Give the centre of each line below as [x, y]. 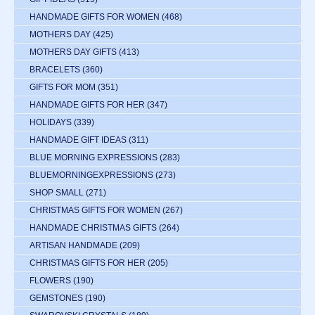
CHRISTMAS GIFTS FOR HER [88, 263]
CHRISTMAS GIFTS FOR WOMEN [95, 210]
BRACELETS [55, 69]
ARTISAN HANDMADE [73, 245]
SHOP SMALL [57, 192]
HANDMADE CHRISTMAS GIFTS [93, 227]
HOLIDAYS [51, 122]
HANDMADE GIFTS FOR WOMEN [95, 17]
